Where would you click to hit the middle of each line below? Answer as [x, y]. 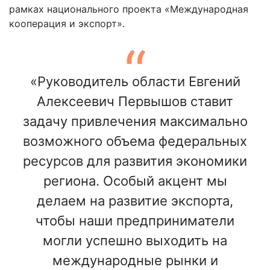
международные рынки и [135, 260]
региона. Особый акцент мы [135, 181]
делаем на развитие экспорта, [135, 200]
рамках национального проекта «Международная [129, 9]
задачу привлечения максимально [135, 121]
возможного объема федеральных [135, 141]
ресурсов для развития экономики [135, 161]
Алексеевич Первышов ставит [135, 101]
